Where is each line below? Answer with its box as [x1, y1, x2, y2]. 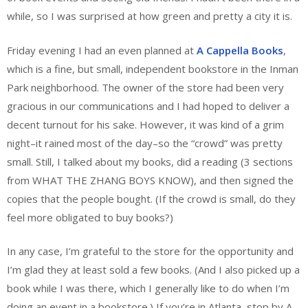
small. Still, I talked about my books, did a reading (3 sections [7, 154, 293, 168]
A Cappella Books [194, 43, 283, 57]
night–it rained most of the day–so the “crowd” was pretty [7, 135, 283, 150]
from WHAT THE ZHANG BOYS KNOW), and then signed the [7, 173, 294, 187]
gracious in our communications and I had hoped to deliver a [7, 98, 289, 113]
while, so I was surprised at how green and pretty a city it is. [7, 9, 292, 23]
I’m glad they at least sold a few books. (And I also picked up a [7, 263, 300, 277]
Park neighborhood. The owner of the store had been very [7, 80, 284, 94]
